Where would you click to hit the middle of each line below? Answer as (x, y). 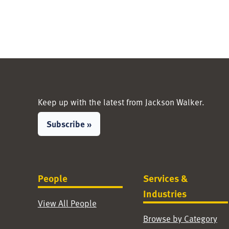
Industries (165, 193)
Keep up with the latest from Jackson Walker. (121, 102)
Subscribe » (69, 124)
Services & (165, 178)
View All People (67, 203)
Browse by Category (180, 218)
